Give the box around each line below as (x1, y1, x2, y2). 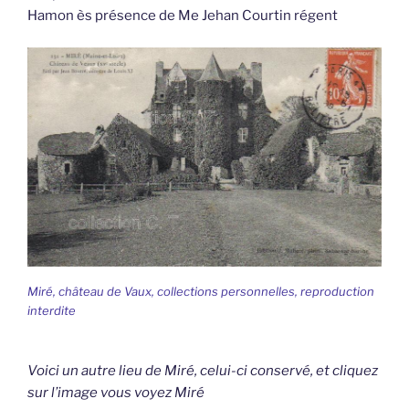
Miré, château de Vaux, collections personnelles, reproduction (27, 283, 374, 299)
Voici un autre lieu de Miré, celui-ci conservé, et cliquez (27, 362, 378, 380)
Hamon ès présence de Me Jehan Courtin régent (27, 7, 338, 25)
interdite (27, 302, 76, 318)
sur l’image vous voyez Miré (27, 384, 204, 402)
